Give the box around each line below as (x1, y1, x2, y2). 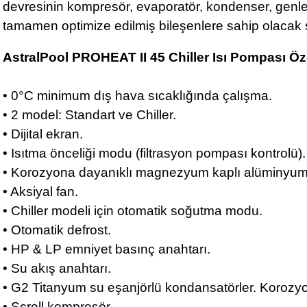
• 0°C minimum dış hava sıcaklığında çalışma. (3, 88, 275, 103)
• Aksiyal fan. (3, 184, 82, 199)
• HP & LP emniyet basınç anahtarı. (3, 242, 214, 256)
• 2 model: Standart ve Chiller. (3, 108, 180, 122)
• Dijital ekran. (3, 127, 86, 141)
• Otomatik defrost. (3, 223, 114, 237)
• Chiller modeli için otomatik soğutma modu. (3, 204, 266, 218)
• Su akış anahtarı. (3, 261, 114, 275)
